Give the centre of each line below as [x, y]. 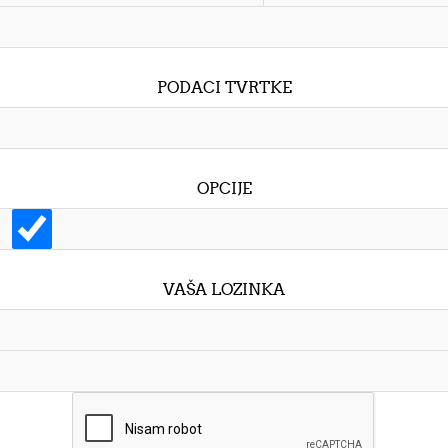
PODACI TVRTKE [224, 87]
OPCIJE [224, 188]
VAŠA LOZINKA [224, 289]
